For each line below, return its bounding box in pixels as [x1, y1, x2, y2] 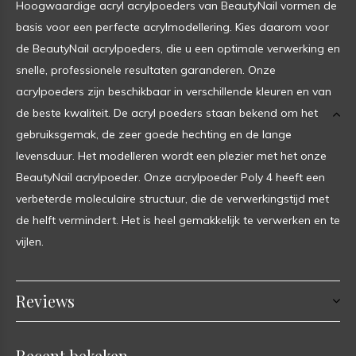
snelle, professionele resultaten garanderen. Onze [16, 62, 276, 77]
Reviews [16, 289, 75, 311]
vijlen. [16, 234, 44, 249]
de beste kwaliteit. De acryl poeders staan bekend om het [16, 105, 318, 120]
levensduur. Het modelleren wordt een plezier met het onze [16, 148, 327, 163]
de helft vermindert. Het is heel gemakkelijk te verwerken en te [16, 212, 340, 227]
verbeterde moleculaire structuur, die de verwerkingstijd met [16, 191, 329, 206]
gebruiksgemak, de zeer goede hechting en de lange [16, 126, 292, 141]
